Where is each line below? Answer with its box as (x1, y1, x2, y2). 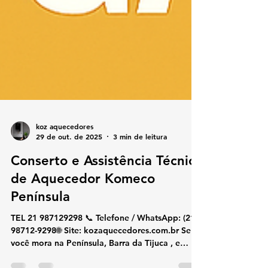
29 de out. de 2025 (36, 179, 102, 189)
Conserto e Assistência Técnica (11, 200, 202, 217)
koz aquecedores (36, 169, 93, 179)
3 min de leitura (113, 179, 167, 189)
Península (11, 236, 70, 252)
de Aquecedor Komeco (11, 218, 155, 234)
